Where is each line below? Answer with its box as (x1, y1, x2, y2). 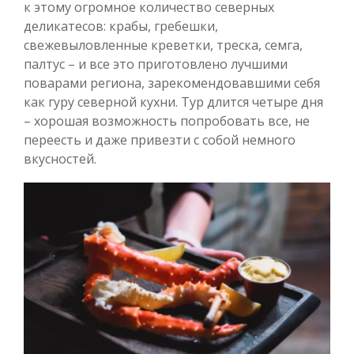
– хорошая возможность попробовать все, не (24, 111, 310, 130)
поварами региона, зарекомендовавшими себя (24, 73, 320, 92)
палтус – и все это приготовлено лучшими (24, 55, 288, 73)
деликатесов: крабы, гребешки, (24, 17, 218, 35)
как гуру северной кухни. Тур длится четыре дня (24, 92, 323, 111)
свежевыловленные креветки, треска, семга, (24, 36, 303, 54)
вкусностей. (24, 149, 96, 168)
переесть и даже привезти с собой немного (24, 130, 296, 149)
